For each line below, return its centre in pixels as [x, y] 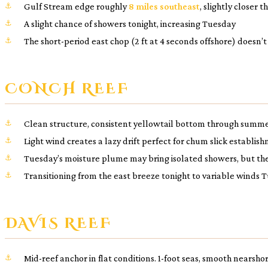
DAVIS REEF [58, 223]
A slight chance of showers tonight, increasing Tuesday [130, 23]
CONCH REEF [67, 89]
